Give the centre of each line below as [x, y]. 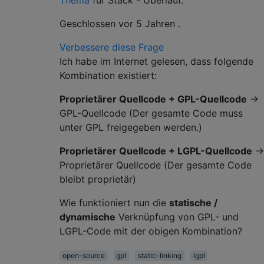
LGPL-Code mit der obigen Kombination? [151, 231]
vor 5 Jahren [147, 23]
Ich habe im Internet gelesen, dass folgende [156, 61]
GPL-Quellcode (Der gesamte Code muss [151, 113]
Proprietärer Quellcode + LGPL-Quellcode [156, 151]
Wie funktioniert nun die [114, 202]
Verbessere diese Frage [112, 47]
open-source [83, 255]
